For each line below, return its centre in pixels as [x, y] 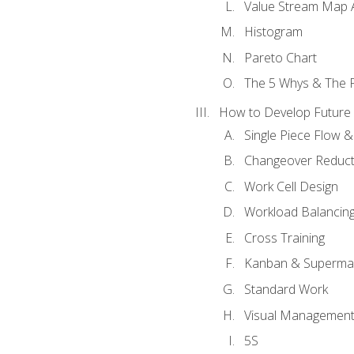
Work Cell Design [291, 186]
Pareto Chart [280, 57]
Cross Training [284, 237]
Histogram [273, 32]
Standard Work [286, 289]
